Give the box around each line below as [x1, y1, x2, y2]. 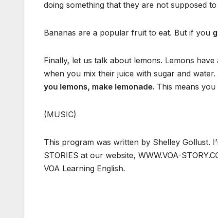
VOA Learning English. [44, 163, 125, 174]
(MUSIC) [44, 109, 76, 120]
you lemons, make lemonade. [44, 82, 157, 92]
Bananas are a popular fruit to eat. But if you [44, 28, 213, 38]
